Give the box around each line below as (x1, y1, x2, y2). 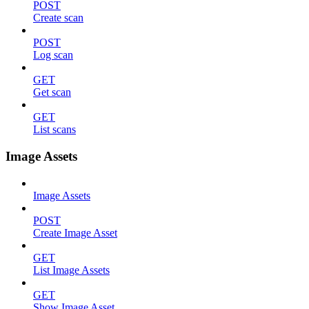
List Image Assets (33, 263, 110, 276)
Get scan (33, 86, 71, 99)
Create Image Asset (33, 226, 117, 239)
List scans (33, 123, 76, 136)
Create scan (33, 12, 83, 24)
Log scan (33, 49, 73, 61)
